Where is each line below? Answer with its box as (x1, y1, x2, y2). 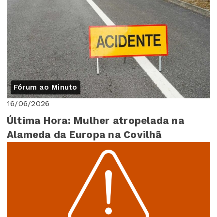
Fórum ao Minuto (14, 83, 77, 92)
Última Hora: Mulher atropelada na (7, 115, 184, 127)
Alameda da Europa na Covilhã (7, 129, 162, 141)
